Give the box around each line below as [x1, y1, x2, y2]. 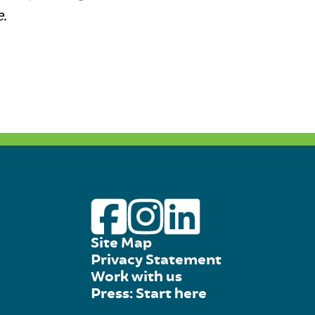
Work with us [90, 266, 182, 286]
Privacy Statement [90, 250, 221, 269]
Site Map [90, 233, 152, 252]
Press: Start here [90, 283, 207, 303]
